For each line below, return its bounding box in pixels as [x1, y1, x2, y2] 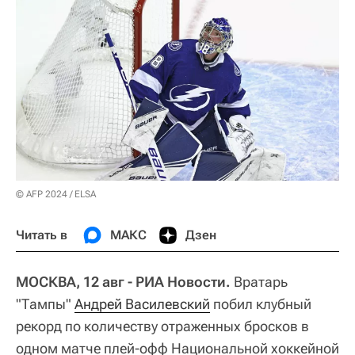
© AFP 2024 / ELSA [16, 188, 96, 200]
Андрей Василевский [74, 295, 210, 312]
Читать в [16, 227, 67, 242]
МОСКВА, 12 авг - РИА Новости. [16, 273, 231, 290]
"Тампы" [16, 295, 74, 312]
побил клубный [210, 295, 311, 312]
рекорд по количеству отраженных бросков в [16, 317, 309, 334]
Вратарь [231, 273, 288, 290]
